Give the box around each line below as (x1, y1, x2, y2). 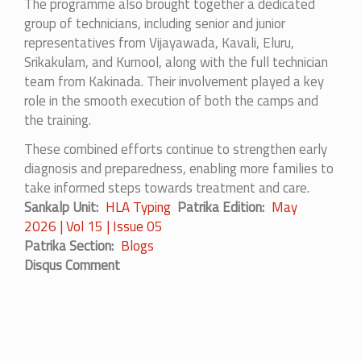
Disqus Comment (24, 254, 120, 276)
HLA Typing (105, 196, 171, 218)
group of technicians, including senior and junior (24, 12, 285, 34)
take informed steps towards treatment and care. (24, 176, 309, 198)
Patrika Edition (177, 196, 262, 218)
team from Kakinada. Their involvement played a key (24, 70, 324, 92)
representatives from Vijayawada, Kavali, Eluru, (24, 31, 294, 53)
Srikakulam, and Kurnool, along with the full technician (24, 51, 328, 73)
